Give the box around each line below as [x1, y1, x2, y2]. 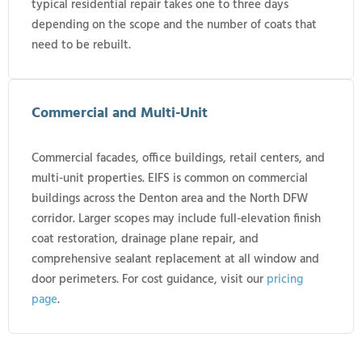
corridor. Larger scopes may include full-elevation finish [32, 208, 321, 229]
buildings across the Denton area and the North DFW [32, 188, 308, 208]
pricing [267, 269, 303, 289]
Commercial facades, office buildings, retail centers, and [32, 148, 325, 168]
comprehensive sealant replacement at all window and [32, 249, 319, 269]
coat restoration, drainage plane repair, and [32, 229, 259, 249]
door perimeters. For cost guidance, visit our [32, 269, 267, 289]
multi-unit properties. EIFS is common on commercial [32, 168, 308, 188]
